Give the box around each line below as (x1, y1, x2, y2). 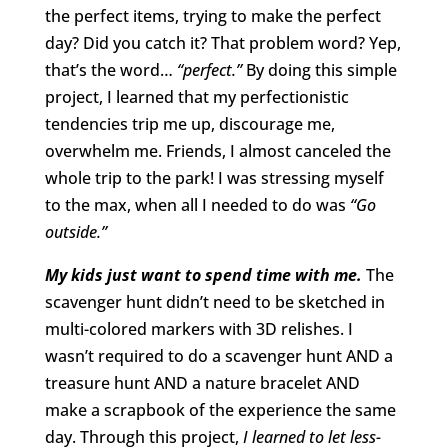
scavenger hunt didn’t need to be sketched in (44, 291, 385, 314)
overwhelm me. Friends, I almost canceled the (44, 140, 391, 163)
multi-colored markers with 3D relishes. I (44, 318, 353, 341)
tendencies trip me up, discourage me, (44, 113, 335, 136)
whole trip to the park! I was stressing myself (44, 167, 384, 190)
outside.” (44, 221, 107, 244)
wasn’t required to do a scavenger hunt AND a (44, 345, 393, 368)
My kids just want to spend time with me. (44, 264, 362, 287)
